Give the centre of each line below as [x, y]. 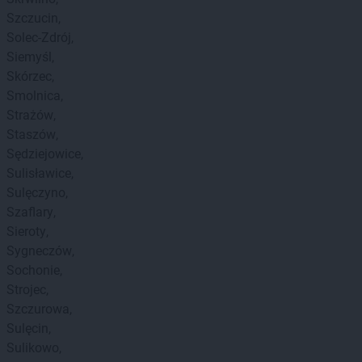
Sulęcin [27, 328]
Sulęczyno [36, 193]
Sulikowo [33, 348]
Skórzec [29, 76]
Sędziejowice [44, 154]
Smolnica [34, 96]
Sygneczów [39, 251]
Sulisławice [39, 173]
